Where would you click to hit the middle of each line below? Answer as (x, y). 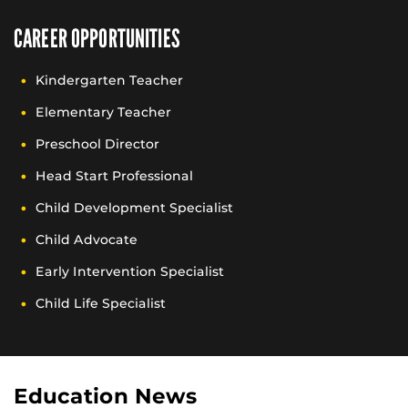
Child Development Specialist (134, 207)
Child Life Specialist (101, 303)
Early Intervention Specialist (130, 271)
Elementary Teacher (103, 112)
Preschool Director (97, 143)
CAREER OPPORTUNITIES (97, 38)
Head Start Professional (114, 175)
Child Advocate (87, 239)
